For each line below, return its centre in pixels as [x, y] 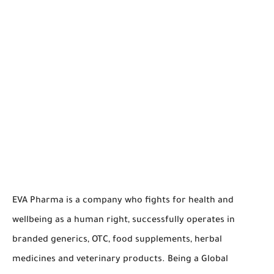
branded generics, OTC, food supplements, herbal [117, 240]
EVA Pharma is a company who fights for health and [123, 201]
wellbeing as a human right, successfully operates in [124, 220]
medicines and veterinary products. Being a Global [120, 260]
